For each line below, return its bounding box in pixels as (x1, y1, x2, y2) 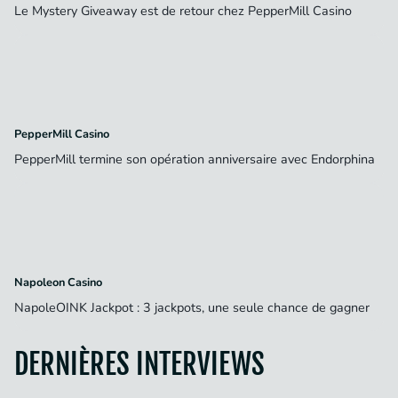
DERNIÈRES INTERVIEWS (14, 346, 265, 383)
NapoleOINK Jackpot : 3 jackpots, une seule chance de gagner (14, 298, 373, 317)
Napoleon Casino (14, 275, 102, 291)
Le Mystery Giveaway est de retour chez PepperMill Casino (14, 2, 355, 20)
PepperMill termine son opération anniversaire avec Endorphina (14, 150, 378, 169)
